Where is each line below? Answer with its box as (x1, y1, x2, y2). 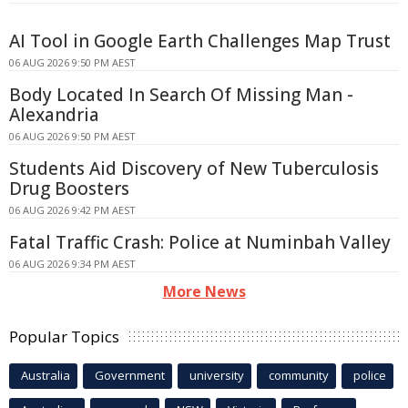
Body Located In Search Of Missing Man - (9, 83, 353, 107)
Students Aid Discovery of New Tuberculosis (9, 157, 379, 181)
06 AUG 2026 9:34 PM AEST (9, 257, 136, 271)
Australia (21, 367, 70, 384)
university (189, 367, 244, 384)
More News (162, 281, 246, 302)
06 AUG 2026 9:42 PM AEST (9, 203, 136, 218)
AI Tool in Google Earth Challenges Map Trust (9, 29, 391, 54)
